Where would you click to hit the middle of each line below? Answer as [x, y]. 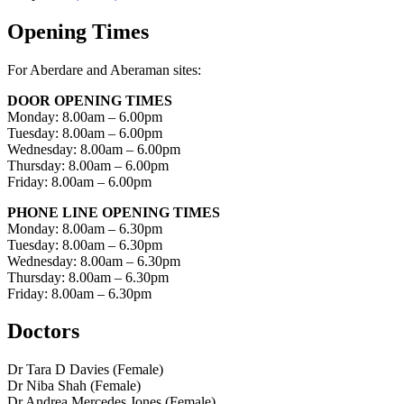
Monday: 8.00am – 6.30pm [85, 228]
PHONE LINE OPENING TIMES [114, 212]
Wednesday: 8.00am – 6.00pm [94, 149]
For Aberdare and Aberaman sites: [104, 69]
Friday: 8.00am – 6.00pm [79, 181]
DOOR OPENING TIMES [90, 100]
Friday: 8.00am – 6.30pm [79, 293]
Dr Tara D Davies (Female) [85, 370]
